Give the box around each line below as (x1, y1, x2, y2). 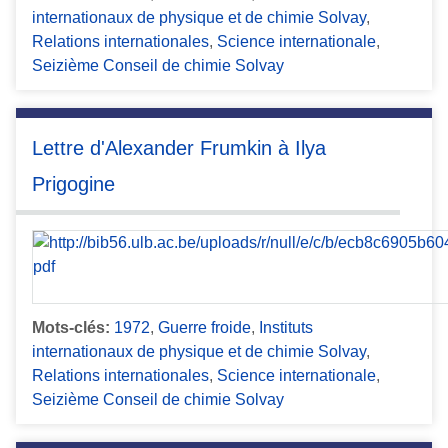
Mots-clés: (32, 318, 110, 336)
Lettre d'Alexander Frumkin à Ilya (32, 137, 326, 160)
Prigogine (32, 173, 115, 196)
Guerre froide (158, 318, 251, 336)
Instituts (259, 318, 313, 336)
